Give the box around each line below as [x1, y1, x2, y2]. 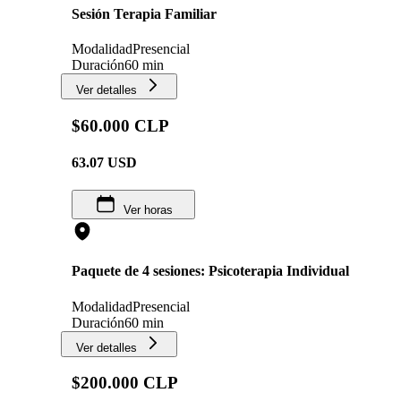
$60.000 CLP [72, 115, 169, 135]
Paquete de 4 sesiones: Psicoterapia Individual [72, 263, 349, 279]
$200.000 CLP [72, 373, 178, 393]
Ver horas [123, 203, 173, 218]
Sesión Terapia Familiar [72, 5, 217, 21]
